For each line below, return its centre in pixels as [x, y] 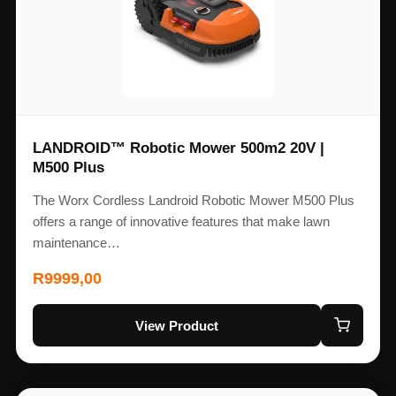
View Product [177, 325]
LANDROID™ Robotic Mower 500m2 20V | [178, 148]
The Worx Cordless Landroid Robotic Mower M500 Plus [193, 201]
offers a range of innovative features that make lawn [181, 222]
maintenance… [76, 243]
